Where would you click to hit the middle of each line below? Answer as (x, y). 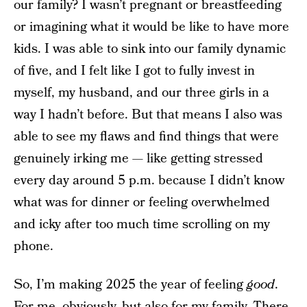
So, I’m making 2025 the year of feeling (130, 285)
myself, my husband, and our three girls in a (142, 93)
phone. (34, 246)
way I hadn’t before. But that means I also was (148, 115)
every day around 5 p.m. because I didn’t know (149, 181)
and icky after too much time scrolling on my (142, 224)
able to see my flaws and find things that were (146, 137)
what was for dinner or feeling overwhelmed (142, 202)
